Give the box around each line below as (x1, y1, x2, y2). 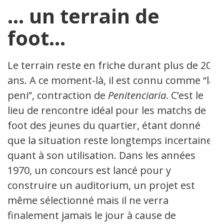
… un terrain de (7, 1, 159, 29)
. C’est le (166, 88, 203, 102)
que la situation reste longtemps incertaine (7, 133, 212, 147)
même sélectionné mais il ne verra (7, 193, 168, 207)
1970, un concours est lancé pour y (7, 163, 171, 177)
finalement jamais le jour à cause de (7, 208, 176, 222)
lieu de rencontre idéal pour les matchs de (7, 103, 206, 117)
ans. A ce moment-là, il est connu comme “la (7, 73, 214, 87)
